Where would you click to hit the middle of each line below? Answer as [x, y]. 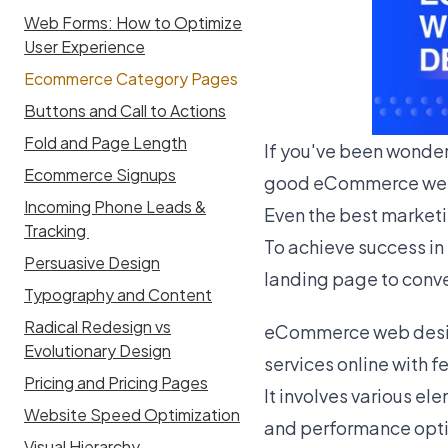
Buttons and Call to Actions [125, 111]
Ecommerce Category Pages [131, 79]
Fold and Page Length [106, 143]
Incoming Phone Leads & [115, 207]
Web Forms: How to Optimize [133, 23]
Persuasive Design [92, 263]
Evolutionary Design [98, 351]
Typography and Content [118, 295]
